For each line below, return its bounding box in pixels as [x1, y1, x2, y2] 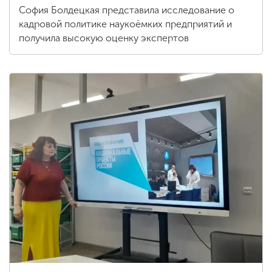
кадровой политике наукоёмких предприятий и [19, 18, 232, 30]
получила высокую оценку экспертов [19, 32, 189, 44]
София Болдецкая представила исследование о [19, 4, 234, 16]
